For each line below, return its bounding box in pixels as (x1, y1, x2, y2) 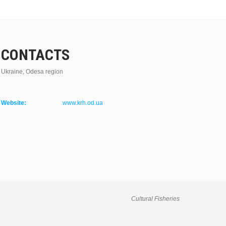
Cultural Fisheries (131, 195, 180, 202)
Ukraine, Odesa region (1, 68, 63, 75)
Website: (1, 99, 26, 106)
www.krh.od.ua (62, 99, 103, 106)
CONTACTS (1, 46, 70, 64)
